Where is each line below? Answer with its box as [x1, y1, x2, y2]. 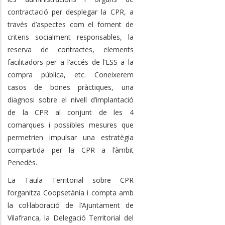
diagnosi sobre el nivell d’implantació [8, 94, 134, 104]
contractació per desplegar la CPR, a [8, 7, 134, 17]
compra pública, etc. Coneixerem [8, 69, 134, 79]
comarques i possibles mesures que [8, 120, 134, 130]
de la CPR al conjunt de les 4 [8, 107, 134, 117]
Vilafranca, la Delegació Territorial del [8, 212, 134, 222]
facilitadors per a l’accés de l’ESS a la [8, 57, 134, 67]
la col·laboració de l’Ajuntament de [8, 200, 134, 210]
